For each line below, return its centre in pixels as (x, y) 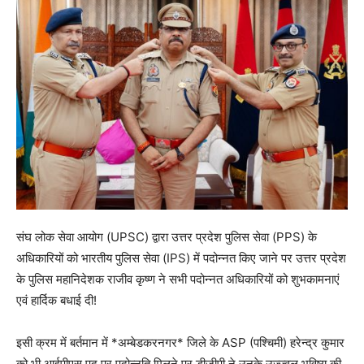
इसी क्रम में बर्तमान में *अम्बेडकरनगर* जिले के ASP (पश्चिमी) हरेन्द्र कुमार (180, 342)
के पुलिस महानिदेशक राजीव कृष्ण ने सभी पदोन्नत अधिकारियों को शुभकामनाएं (178, 279)
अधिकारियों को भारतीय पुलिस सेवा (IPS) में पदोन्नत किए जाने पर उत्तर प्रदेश (181, 258)
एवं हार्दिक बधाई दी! (56, 300)
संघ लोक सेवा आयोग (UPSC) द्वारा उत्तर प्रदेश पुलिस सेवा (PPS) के (167, 236)
